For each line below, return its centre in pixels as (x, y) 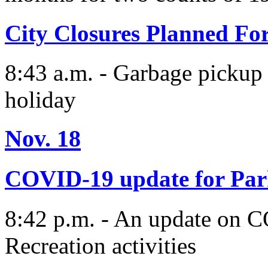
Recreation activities (100, 245)
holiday (40, 100)
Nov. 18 (43, 139)
